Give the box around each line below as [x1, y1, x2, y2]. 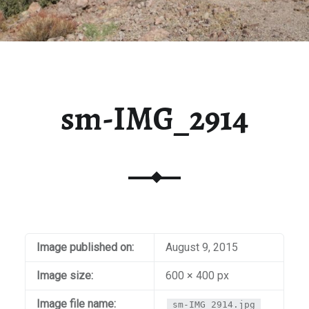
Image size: [36, 269, 93, 283]
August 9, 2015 [165, 241, 238, 255]
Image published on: [36, 241, 134, 255]
